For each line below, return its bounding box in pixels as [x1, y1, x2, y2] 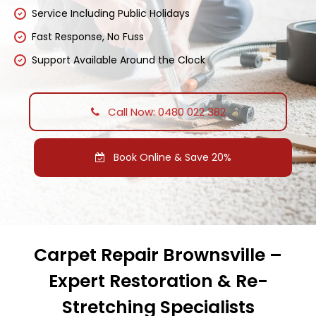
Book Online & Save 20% [110, 150, 231, 164]
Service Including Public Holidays [32, 6, 190, 20]
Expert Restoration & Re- [48, 268, 268, 293]
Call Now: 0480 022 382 [104, 104, 226, 119]
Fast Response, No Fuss [32, 29, 144, 44]
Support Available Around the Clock [32, 52, 205, 67]
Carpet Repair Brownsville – [34, 242, 282, 267]
